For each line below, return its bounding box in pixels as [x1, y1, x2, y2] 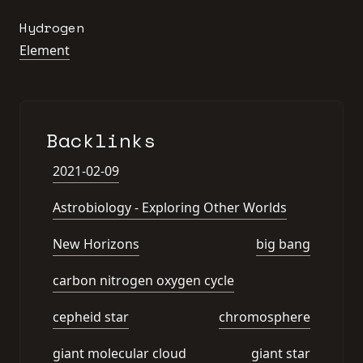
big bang [256, 235, 310, 253]
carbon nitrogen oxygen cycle [53, 271, 234, 289]
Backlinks [46, 126, 156, 155]
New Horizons [53, 235, 139, 253]
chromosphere [219, 308, 310, 326]
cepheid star [53, 308, 129, 326]
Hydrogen [19, 18, 84, 37]
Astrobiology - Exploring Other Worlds [53, 199, 287, 216]
